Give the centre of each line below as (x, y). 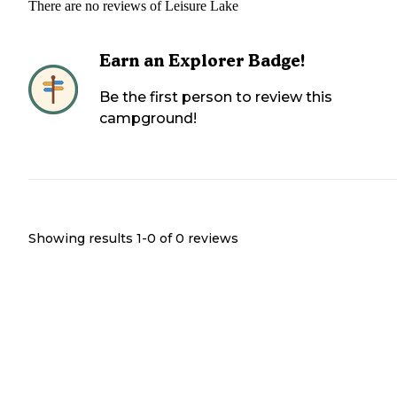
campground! (148, 118)
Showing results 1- (88, 238)
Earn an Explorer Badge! (202, 60)
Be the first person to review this (216, 97)
